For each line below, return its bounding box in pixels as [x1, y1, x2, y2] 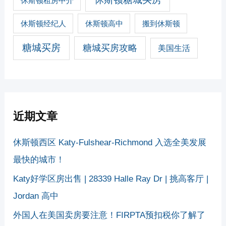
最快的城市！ [13, 154, 65, 164]
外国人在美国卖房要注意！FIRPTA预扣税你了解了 [13, 210, 206, 220]
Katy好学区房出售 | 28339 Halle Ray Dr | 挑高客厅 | [13, 174, 209, 184]
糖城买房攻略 [82, 42, 137, 53]
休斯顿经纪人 [20, 19, 66, 28]
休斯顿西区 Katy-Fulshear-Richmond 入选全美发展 [13, 137, 207, 147]
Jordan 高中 [13, 191, 59, 201]
